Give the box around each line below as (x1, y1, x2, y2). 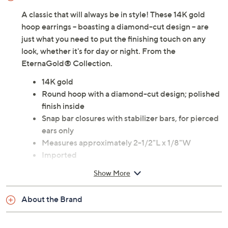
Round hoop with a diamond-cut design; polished (42, 88, 220, 99)
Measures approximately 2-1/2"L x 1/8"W (42, 137, 191, 148)
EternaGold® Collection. (21, 58, 112, 68)
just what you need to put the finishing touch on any (21, 33, 206, 44)
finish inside (42, 100, 84, 111)
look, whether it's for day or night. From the (21, 45, 176, 56)
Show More (94, 168, 130, 178)
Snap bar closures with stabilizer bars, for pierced (42, 112, 219, 123)
